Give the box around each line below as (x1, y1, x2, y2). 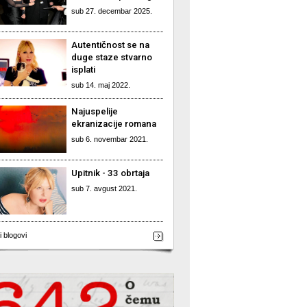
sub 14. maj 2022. (71, 81, 130, 89)
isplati (71, 64, 95, 75)
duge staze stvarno (71, 52, 152, 62)
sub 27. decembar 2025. (71, 7, 152, 15)
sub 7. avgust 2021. (71, 184, 137, 193)
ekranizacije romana (71, 119, 156, 129)
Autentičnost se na (71, 40, 149, 50)
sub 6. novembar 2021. (71, 135, 148, 143)
